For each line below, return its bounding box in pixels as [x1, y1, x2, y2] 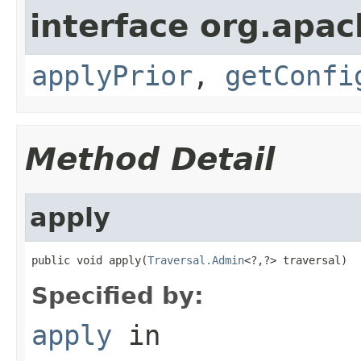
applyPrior [31, 59, 193, 92]
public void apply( [31, 253, 147, 267]
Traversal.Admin [147, 253, 244, 267]
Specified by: [31, 281, 204, 309]
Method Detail [25, 140, 275, 177]
